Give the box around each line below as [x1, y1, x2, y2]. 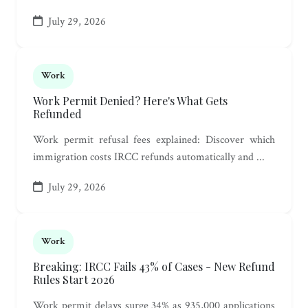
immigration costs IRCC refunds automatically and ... [33, 150, 265, 165]
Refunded [33, 107, 82, 122]
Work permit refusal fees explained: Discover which [33, 133, 275, 148]
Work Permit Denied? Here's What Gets [33, 93, 228, 109]
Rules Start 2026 [33, 272, 115, 287]
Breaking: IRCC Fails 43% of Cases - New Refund [33, 259, 275, 274]
